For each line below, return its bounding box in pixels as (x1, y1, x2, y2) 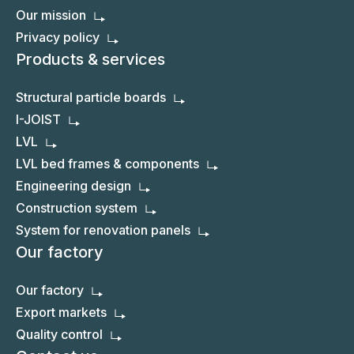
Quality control (16, 326, 103, 343)
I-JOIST (16, 111, 61, 128)
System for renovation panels (16, 222, 190, 239)
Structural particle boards (16, 89, 166, 106)
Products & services (16, 50, 165, 70)
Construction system (16, 200, 137, 217)
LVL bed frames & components (16, 156, 199, 172)
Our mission (16, 7, 86, 24)
